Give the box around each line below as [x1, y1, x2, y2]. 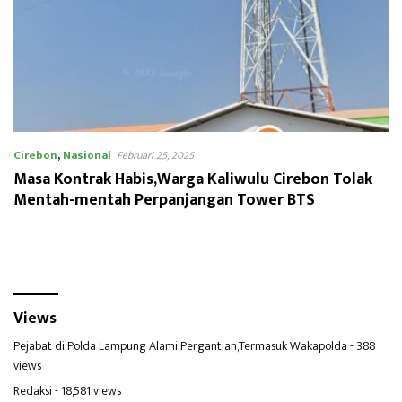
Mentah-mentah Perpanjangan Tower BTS [13, 186, 315, 214]
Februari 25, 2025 [117, 145, 194, 164]
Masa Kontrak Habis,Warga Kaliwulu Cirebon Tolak [13, 165, 372, 193]
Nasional [63, 144, 111, 165]
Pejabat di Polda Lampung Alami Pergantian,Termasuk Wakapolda [13, 335, 347, 356]
